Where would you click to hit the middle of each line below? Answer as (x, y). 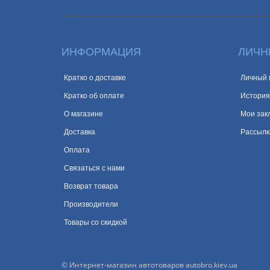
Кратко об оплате (94, 96)
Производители (91, 204)
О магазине (83, 114)
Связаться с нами (94, 168)
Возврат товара (91, 186)
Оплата (77, 150)
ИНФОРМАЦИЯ (101, 52)
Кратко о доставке (95, 78)
